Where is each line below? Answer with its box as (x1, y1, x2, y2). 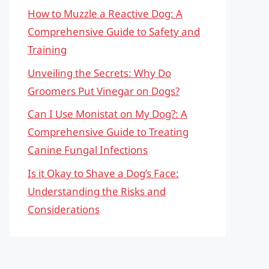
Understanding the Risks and (28, 184, 166, 198)
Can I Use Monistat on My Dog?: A (28, 107, 187, 121)
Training (28, 43, 67, 56)
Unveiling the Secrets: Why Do (28, 65, 171, 80)
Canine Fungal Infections (28, 143, 148, 157)
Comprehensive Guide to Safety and (28, 25, 200, 38)
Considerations (28, 202, 100, 216)
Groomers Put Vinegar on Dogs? (28, 83, 180, 98)
